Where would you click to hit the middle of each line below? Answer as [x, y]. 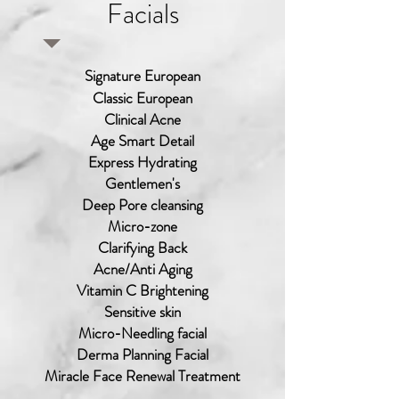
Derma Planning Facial [142, 354]
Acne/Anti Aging [142, 269]
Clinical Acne [142, 119]
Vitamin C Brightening [142, 290]
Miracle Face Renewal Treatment [142, 376]
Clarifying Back [142, 248]
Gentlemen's [142, 183]
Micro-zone [142, 226]
